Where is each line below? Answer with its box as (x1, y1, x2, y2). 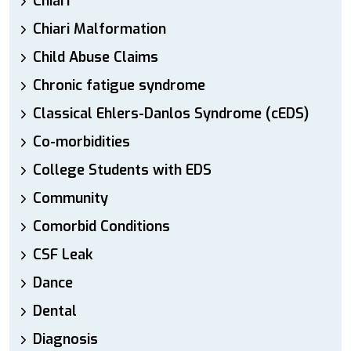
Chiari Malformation (33, 20, 166, 38)
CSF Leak (33, 245, 93, 264)
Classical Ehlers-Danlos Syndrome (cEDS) (33, 104, 309, 123)
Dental (33, 302, 77, 320)
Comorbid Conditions (33, 217, 170, 236)
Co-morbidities (33, 132, 130, 151)
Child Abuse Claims (33, 48, 158, 67)
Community (33, 189, 108, 208)
